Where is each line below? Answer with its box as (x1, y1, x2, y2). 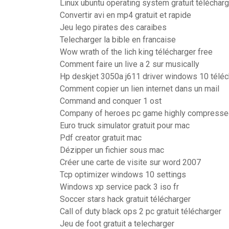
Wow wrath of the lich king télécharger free (60, 47, 213, 57)
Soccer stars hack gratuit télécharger (60, 194, 191, 204)
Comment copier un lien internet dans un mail (60, 84, 219, 94)
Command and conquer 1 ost (60, 96, 162, 106)
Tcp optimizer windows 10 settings (60, 170, 186, 179)
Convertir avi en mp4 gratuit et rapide (60, 10, 191, 20)
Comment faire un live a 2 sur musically (60, 59, 199, 69)
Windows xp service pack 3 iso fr (60, 182, 179, 192)
